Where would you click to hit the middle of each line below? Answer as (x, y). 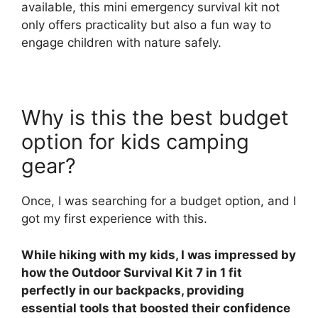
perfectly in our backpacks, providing (133, 290)
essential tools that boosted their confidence (156, 308)
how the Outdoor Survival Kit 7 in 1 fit (132, 272)
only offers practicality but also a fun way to (146, 25)
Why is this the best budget (155, 118)
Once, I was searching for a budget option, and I (159, 201)
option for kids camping (135, 142)
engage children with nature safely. (121, 43)
